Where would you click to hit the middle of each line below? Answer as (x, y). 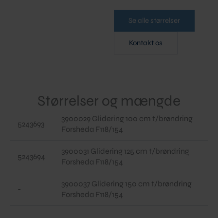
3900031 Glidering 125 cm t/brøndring (126, 151)
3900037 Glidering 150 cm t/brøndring (127, 184)
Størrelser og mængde (109, 101)
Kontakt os (145, 43)
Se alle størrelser (154, 20)
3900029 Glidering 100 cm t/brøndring (127, 119)
